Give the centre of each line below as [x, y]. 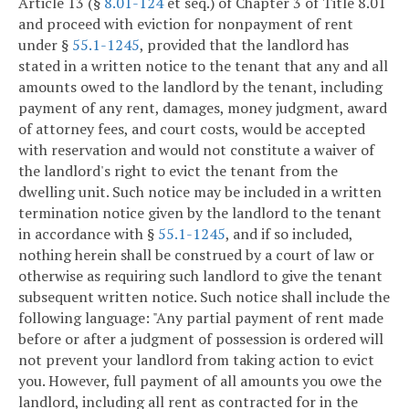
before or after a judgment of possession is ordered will [201, 339]
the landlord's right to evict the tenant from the [178, 171]
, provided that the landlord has [244, 45]
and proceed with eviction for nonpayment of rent [186, 24]
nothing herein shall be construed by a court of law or [196, 255]
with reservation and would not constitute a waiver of [196, 150]
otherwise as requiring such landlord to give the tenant [200, 276]
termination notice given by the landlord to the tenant [200, 213]
